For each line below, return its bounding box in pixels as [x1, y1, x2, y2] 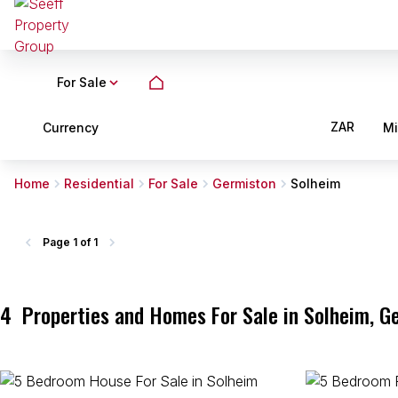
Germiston [212, 176, 276, 191]
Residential [64, 176, 134, 191]
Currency [43, 119, 99, 135]
